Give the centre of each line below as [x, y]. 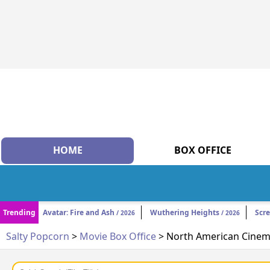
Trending [19, 213]
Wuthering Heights [185, 213]
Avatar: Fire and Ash [79, 213]
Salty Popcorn [38, 237]
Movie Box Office [118, 237]
